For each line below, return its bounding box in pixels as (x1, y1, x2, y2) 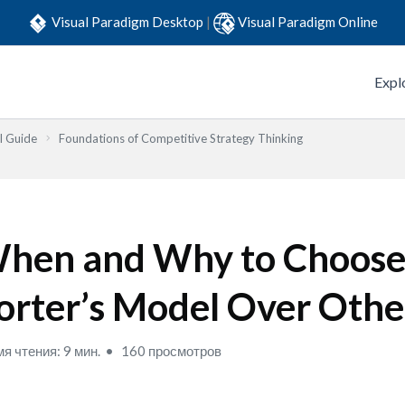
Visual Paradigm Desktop (52, 13, 206, 30)
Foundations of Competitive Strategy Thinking (59, 131, 303, 146)
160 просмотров (118, 343, 222, 359)
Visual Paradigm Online (238, 13, 378, 30)
